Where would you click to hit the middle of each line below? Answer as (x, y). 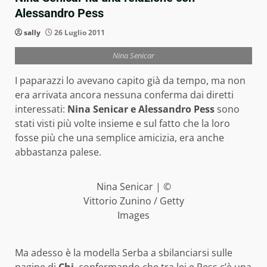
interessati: (41, 109)
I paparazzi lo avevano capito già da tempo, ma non (130, 80)
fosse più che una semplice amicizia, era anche (119, 138)
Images (133, 215)
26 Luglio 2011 (79, 32)
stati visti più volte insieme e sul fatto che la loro (122, 123)
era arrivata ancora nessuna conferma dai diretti (124, 95)
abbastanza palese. (58, 152)
